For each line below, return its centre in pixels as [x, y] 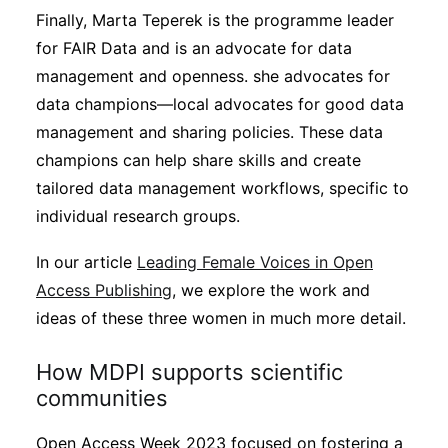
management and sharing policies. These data [209, 132]
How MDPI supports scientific [189, 372]
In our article [86, 262]
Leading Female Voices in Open [255, 262]
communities [102, 398]
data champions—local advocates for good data [220, 104]
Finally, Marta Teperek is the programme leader [215, 20]
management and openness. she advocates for [213, 76]
